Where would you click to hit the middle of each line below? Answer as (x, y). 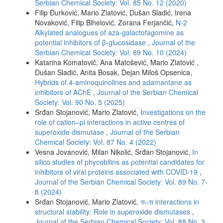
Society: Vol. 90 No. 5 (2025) (80, 102)
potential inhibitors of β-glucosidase (91, 42)
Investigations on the (173, 112)
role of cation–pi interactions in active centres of (110, 122)
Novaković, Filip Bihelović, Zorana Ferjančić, (105, 22)
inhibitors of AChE (64, 92)
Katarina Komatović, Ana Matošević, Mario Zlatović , (117, 62)
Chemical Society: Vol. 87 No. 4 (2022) (96, 142)
